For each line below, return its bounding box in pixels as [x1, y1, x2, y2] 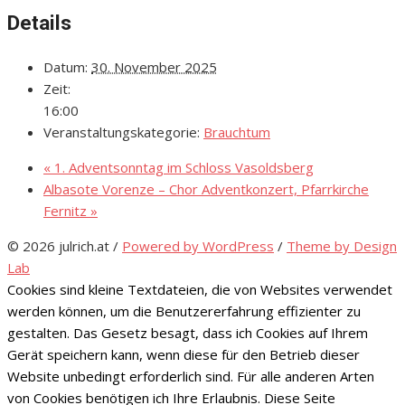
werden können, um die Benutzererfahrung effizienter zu [7, 302, 361, 321]
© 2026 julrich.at [7, 237, 113, 256]
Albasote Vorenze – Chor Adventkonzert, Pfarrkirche [43, 180, 369, 199]
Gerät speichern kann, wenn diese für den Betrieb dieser [7, 345, 360, 364]
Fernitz [43, 202, 90, 221]
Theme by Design [287, 237, 397, 256]
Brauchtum [203, 123, 270, 142]
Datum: [43, 58, 88, 77]
